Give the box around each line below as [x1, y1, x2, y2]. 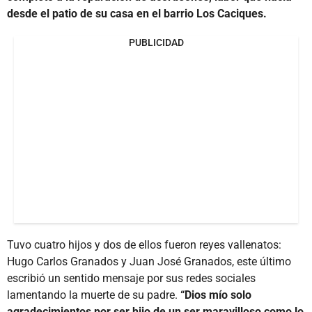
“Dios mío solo [180, 288, 251, 302]
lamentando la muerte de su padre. [7, 288, 180, 302]
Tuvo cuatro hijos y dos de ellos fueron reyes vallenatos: [7, 237, 281, 251]
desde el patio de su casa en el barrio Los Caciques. [7, 6, 267, 20]
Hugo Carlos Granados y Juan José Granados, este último [7, 254, 291, 268]
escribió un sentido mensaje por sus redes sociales [7, 271, 256, 285]
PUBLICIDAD [128, 36, 184, 48]
